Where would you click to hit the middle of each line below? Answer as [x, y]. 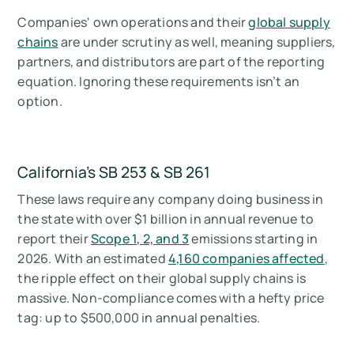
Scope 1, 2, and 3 [140, 238]
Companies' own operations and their [133, 22]
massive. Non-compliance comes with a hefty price [171, 298]
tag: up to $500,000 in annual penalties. [139, 317]
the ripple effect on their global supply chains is [162, 278]
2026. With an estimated [93, 258]
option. [40, 101]
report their [54, 238]
